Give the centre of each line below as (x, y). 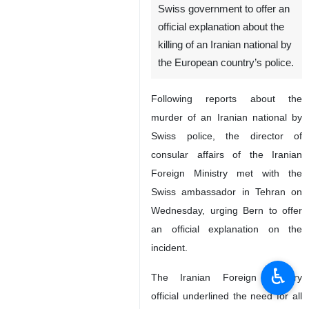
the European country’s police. (226, 63)
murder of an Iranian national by (227, 117)
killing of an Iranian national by (225, 45)
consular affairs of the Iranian (227, 154)
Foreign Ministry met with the (227, 173)
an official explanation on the (227, 229)
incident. (169, 248)
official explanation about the (221, 27)
